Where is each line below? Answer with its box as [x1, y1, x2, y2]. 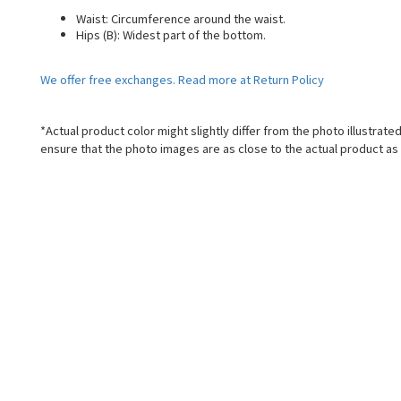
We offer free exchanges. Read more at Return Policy [40, 70, 327, 88]
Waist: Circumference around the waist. [76, 9, 286, 27]
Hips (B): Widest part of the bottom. [76, 25, 266, 43]
